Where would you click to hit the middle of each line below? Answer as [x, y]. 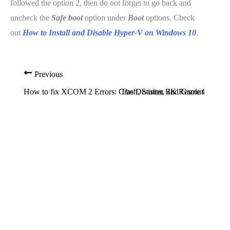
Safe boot [66, 17]
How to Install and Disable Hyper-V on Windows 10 [109, 32]
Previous [47, 74]
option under [105, 17]
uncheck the [30, 17]
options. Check [170, 17]
